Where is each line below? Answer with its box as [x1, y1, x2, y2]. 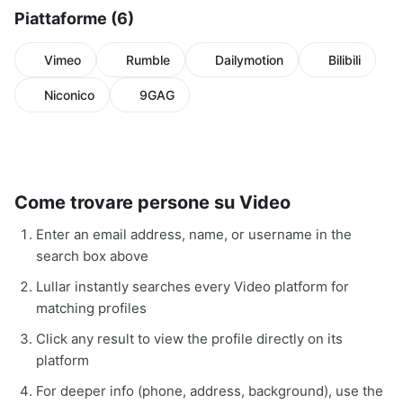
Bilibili [328, 52, 361, 68]
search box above [36, 247, 148, 265]
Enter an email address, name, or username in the [36, 226, 352, 244]
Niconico [44, 87, 94, 103]
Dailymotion [215, 52, 283, 68]
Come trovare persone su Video [14, 192, 291, 214]
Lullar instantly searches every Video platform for [36, 278, 349, 296]
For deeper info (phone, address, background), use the [36, 382, 383, 400]
